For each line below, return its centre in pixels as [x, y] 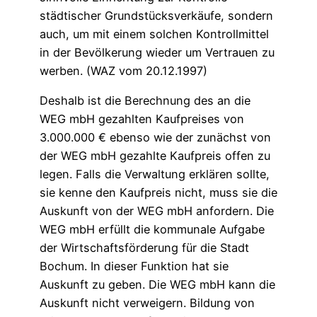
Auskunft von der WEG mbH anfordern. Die [157, 211]
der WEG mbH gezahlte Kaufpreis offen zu [155, 155]
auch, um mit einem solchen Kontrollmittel [154, 34]
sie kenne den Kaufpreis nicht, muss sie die [158, 192]
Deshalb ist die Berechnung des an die [145, 100]
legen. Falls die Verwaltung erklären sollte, [155, 174]
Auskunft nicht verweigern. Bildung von [147, 302]
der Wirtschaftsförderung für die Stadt [144, 247]
